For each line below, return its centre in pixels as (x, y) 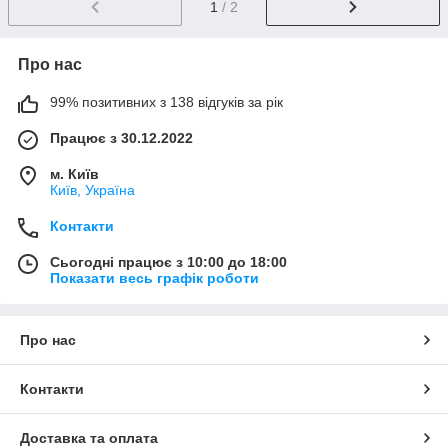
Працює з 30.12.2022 (121, 137)
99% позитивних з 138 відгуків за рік (166, 101)
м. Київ (74, 173)
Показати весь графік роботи (154, 277)
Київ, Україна (92, 189)
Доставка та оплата (89, 437)
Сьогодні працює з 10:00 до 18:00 (168, 261)
